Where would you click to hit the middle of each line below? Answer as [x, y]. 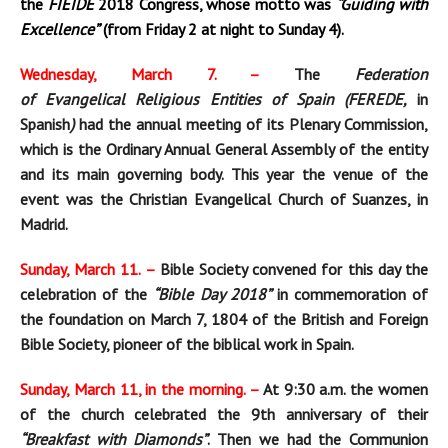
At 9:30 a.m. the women [343, 389]
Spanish [45, 124]
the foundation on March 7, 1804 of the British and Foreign [224, 319]
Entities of [247, 99]
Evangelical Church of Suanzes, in [307, 199]
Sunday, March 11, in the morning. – [139, 389]
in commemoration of [349, 294]
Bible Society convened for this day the [291, 269]
